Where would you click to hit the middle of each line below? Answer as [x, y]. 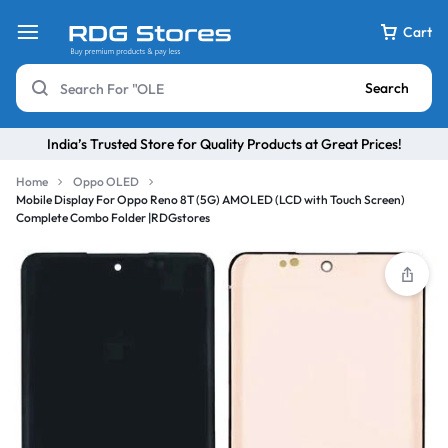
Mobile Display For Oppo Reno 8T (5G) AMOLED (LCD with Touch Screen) [210, 199]
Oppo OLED [106, 181]
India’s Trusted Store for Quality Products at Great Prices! [224, 143]
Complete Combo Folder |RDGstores [113, 217]
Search [387, 88]
